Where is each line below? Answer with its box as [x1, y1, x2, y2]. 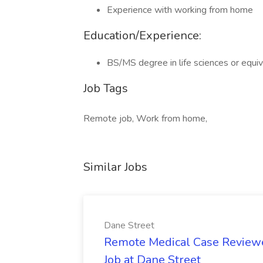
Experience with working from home [107, 4, 253, 16]
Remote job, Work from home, [83, 112, 207, 125]
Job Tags [83, 80, 128, 96]
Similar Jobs [83, 159, 147, 175]
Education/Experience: [83, 28, 201, 43]
